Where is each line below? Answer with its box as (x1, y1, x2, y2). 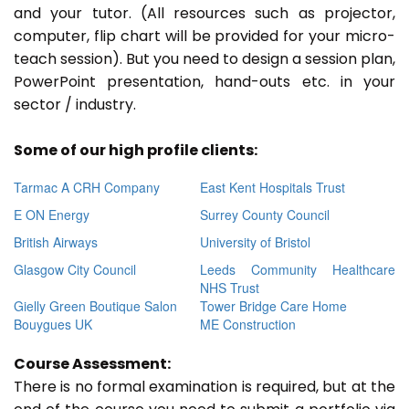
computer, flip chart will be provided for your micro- (14, 26, 395, 47)
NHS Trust (200, 278, 259, 298)
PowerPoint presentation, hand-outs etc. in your (14, 71, 395, 93)
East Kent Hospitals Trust (200, 178, 345, 197)
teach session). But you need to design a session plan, (14, 48, 395, 70)
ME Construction (200, 315, 296, 334)
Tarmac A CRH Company (14, 178, 160, 197)
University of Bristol (200, 233, 310, 252)
